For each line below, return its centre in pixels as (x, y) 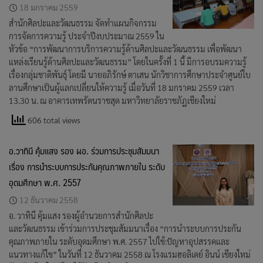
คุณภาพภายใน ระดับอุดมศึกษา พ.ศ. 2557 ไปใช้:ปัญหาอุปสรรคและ (119, 241)
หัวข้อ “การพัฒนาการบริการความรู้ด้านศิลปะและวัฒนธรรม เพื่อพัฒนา (125, 49)
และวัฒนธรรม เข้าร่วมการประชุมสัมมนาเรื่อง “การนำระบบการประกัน (125, 228)
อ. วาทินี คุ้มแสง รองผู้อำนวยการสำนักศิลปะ (81, 215)
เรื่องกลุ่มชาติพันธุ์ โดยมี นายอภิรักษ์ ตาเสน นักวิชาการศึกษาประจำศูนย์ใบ (130, 75)
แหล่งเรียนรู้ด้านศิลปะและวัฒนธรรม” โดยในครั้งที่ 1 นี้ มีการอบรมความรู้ (128, 62)
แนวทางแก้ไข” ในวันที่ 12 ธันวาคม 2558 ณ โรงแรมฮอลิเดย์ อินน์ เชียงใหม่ (130, 254)
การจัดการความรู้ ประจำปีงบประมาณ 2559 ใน (87, 36)
